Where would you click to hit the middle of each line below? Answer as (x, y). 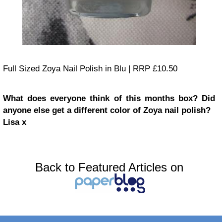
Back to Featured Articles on (109, 167)
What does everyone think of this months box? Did (109, 99)
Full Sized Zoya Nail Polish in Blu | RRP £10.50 (90, 69)
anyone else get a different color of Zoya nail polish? (107, 111)
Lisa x (15, 122)
